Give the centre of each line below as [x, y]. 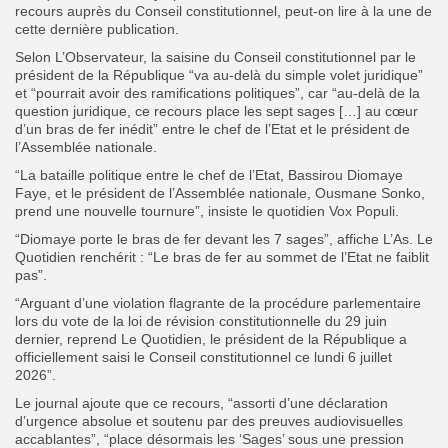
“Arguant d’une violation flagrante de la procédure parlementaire [218, 302]
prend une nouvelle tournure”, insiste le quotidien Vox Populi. [207, 210]
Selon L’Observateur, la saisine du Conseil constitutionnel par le [215, 56]
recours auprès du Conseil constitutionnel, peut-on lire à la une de [223, 10]
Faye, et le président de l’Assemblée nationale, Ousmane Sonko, [220, 192]
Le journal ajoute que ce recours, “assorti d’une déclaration [201, 402]
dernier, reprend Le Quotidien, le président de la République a [211, 338]
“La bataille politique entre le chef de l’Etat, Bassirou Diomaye [209, 174]
